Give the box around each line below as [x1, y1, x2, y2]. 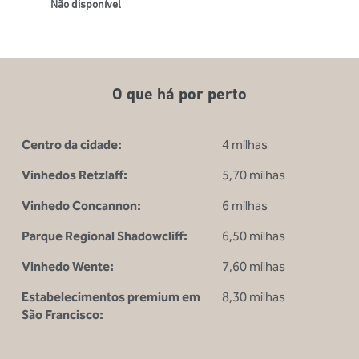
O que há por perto [112, 84, 247, 103]
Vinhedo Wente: [21, 259, 114, 274]
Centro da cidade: [21, 137, 122, 152]
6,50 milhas [222, 228, 286, 244]
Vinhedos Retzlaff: [21, 167, 127, 183]
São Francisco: [21, 307, 103, 322]
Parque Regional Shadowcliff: [21, 228, 188, 244]
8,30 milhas [222, 289, 286, 305]
